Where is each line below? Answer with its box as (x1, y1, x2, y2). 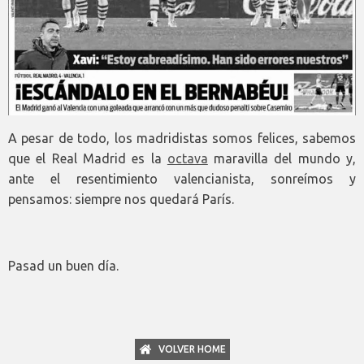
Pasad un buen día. (8, 258, 119, 274)
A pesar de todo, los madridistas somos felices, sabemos (8, 131, 356, 146)
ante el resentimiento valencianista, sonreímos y (8, 171, 356, 187)
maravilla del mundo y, (207, 151, 357, 167)
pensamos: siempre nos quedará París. (8, 192, 234, 207)
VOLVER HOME (158, 344, 226, 355)
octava (167, 151, 208, 167)
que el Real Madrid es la (8, 151, 167, 167)
